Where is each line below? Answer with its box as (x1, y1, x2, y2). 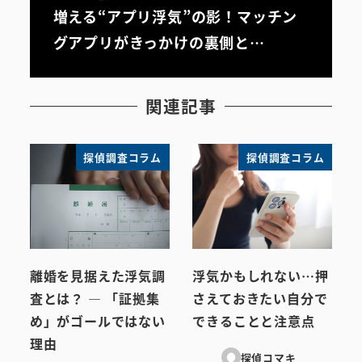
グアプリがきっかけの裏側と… (53, 31, 265, 53)
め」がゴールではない (29, 311, 166, 331)
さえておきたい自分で (192, 288, 328, 309)
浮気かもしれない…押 (192, 266, 329, 286)
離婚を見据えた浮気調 (29, 266, 166, 286)
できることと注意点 (192, 311, 315, 331)
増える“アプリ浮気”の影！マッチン (53, 5, 298, 27)
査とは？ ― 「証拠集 (29, 288, 160, 309)
